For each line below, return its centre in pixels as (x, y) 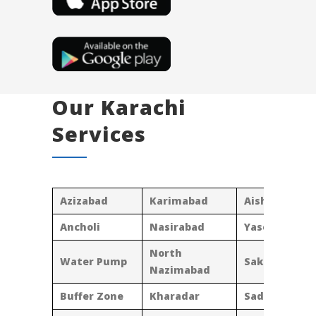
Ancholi (80, 227)
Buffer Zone (92, 296)
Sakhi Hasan (277, 262)
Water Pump (93, 262)
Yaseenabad (276, 227)
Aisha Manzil (278, 201)
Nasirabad (177, 227)
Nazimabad (180, 270)
